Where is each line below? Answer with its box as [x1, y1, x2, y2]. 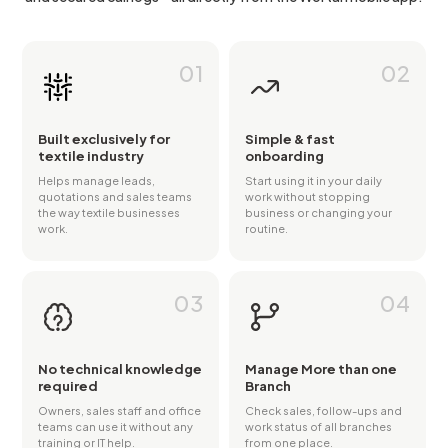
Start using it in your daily [245, 174, 382, 188]
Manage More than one [245, 361, 397, 378]
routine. [245, 222, 288, 236]
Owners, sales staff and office [38, 404, 201, 418]
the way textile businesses [38, 206, 180, 220]
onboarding [245, 148, 324, 165]
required [38, 378, 98, 395]
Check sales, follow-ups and [245, 404, 402, 418]
